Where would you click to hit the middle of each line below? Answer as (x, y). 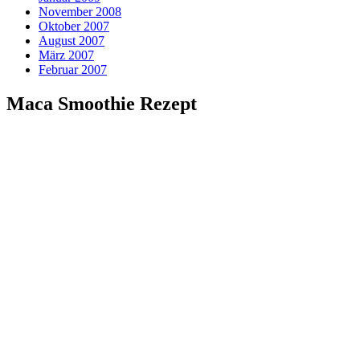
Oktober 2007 (74, 27)
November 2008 (80, 12)
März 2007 (66, 55)
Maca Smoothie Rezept (102, 104)
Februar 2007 (73, 70)
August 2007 (72, 41)
